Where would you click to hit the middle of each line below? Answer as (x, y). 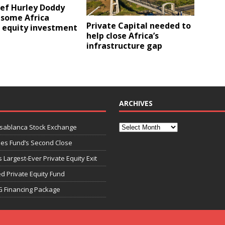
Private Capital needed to (139, 26)
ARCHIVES (136, 103)
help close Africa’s (123, 36)
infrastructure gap (125, 46)
